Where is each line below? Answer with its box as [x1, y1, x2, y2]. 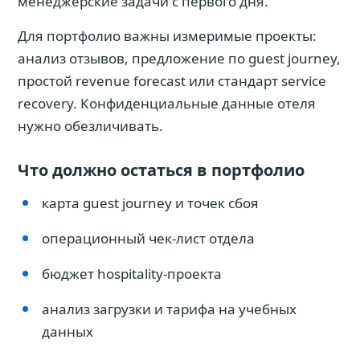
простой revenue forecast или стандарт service [18, 72, 326, 90]
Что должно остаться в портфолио [18, 159, 305, 181]
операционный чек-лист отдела [42, 229, 255, 247]
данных [42, 322, 93, 341]
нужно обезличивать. [18, 117, 163, 135]
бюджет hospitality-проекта [42, 264, 222, 283]
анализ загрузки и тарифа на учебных [42, 300, 297, 318]
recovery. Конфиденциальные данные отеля [18, 94, 316, 112]
